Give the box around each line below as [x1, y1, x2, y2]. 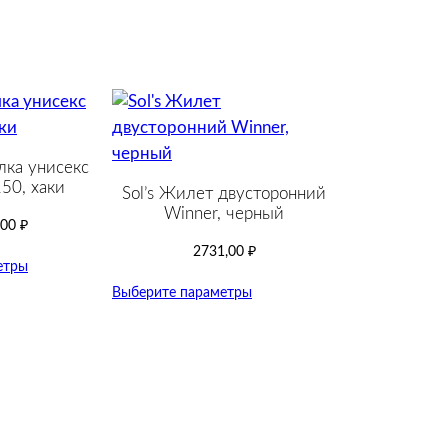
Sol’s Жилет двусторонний [122, 184, 326, 202]
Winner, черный [164, 204, 284, 222]
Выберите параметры [112, 284, 252, 300]
